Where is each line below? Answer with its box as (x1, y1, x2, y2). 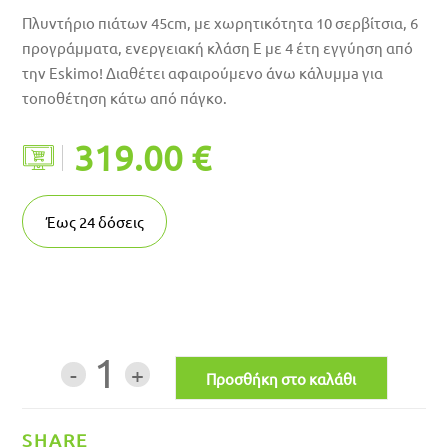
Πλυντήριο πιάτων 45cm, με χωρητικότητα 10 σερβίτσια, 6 (22, 13, 419, 32)
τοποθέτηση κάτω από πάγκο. (22, 88, 228, 107)
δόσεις (97, 212, 144, 231)
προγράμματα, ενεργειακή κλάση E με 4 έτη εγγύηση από (22, 38, 414, 57)
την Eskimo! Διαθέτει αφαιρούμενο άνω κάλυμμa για (22, 63, 384, 82)
